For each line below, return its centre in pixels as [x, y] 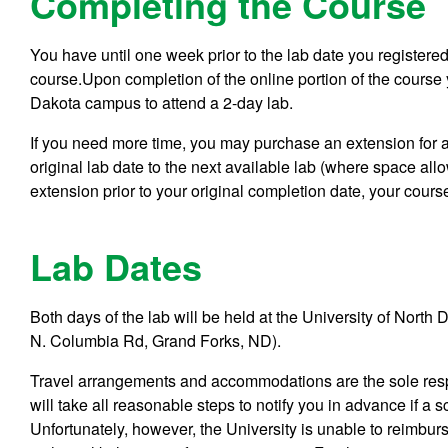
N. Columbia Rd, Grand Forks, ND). [156, 341]
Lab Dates [116, 266]
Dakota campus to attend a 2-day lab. [162, 102]
